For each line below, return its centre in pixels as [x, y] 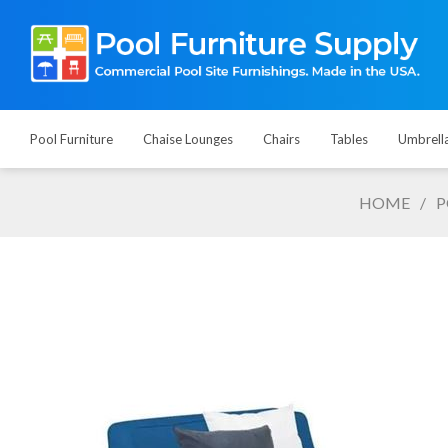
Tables [349, 139]
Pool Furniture [71, 139]
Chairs [281, 139]
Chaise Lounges [188, 139]
